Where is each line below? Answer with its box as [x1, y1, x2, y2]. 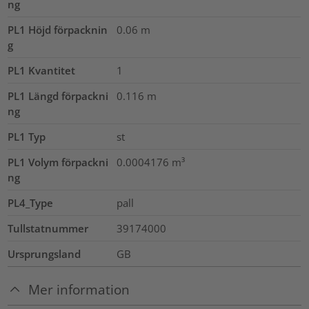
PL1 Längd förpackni [8, 88, 109, 103]
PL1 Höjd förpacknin [8, 22, 108, 37]
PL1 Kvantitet [8, 63, 76, 77]
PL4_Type [8, 195, 54, 210]
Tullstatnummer [8, 221, 89, 235]
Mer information [28, 280, 130, 298]
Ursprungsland [8, 246, 81, 261]
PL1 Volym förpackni [8, 154, 109, 169]
